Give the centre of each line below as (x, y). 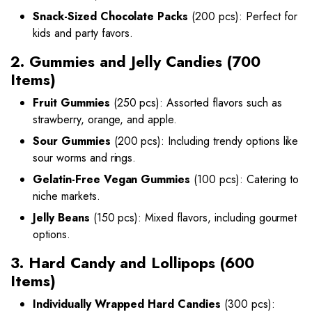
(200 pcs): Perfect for (243, 16)
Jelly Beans (61, 217)
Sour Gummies (72, 141)
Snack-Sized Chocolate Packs (111, 16)
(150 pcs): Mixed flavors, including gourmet (193, 217)
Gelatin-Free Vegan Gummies (112, 179)
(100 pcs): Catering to (244, 179)
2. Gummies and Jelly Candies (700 (135, 61)
